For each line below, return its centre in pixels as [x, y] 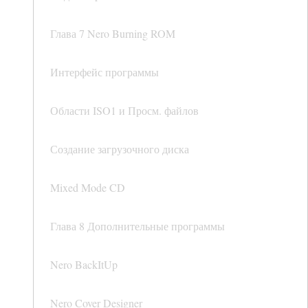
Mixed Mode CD [88, 188]
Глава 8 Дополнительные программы [137, 226]
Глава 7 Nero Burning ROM [113, 34]
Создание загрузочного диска [120, 149]
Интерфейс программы [104, 72]
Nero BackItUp [84, 265]
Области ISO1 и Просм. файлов [124, 111]
